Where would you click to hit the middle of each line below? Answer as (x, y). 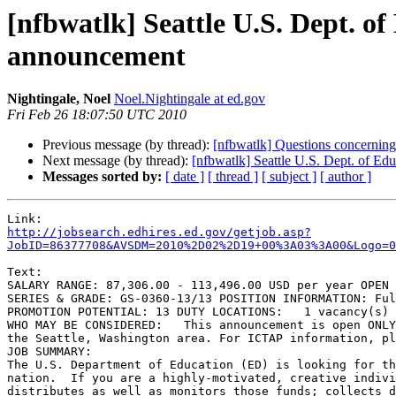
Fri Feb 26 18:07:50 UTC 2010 (97, 115)
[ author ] (346, 177)
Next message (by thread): (117, 161)
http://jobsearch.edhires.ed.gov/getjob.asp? (159, 232)
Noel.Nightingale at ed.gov (190, 99)
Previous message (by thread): (128, 145)
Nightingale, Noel (59, 99)
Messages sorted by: (102, 177)
